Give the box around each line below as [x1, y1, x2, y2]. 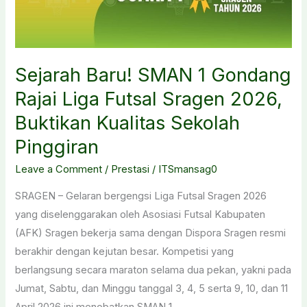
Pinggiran [15, 135, 99, 158]
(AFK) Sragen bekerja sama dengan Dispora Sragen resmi [15, 226, 286, 239]
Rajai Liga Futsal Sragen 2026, [15, 87, 283, 110]
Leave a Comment [15, 163, 103, 176]
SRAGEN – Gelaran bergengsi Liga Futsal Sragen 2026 [15, 189, 267, 202]
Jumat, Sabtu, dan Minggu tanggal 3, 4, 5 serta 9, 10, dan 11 [15, 282, 288, 295]
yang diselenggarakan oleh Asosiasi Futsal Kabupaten [15, 208, 266, 221]
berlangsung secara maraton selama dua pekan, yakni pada [15, 263, 292, 276]
